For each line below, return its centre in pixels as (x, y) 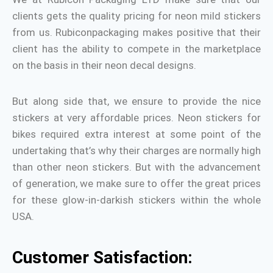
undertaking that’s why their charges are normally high (136, 151)
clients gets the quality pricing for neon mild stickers (136, 16)
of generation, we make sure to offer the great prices (136, 183)
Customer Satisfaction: (102, 257)
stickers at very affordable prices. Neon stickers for (136, 118)
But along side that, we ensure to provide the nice (136, 101)
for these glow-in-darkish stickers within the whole (136, 200)
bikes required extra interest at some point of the (136, 134)
